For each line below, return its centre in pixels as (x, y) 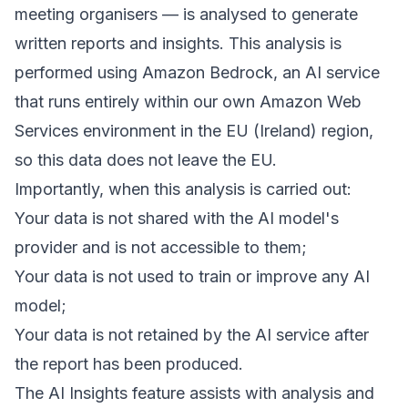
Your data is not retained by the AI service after (192, 335)
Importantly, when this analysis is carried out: (183, 189)
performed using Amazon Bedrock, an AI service (197, 72)
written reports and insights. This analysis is (178, 43)
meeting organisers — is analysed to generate (186, 14)
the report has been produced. (129, 364)
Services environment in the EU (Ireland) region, (194, 131)
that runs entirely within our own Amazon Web (188, 102)
